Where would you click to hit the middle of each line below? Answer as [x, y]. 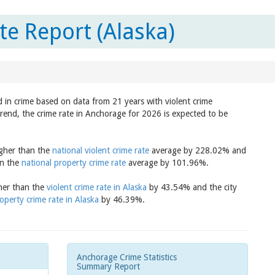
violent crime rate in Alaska [97, 187]
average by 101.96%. [167, 163]
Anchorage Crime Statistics [127, 257]
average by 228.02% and [198, 150]
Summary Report [108, 266]
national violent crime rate [101, 150]
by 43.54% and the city [192, 187]
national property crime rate [74, 163]
